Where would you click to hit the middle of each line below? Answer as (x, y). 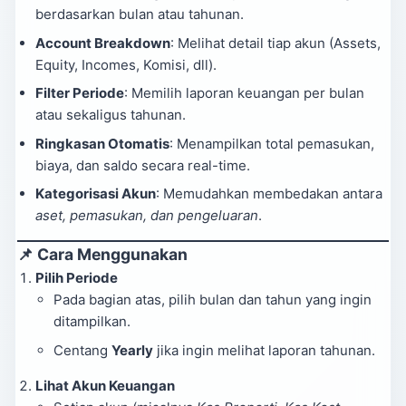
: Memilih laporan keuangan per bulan (244, 93)
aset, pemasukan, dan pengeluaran (147, 215)
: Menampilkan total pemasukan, (272, 143)
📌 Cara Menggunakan (102, 254)
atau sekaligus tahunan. (111, 115)
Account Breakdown (103, 43)
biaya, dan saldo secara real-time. (143, 165)
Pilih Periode (77, 278)
